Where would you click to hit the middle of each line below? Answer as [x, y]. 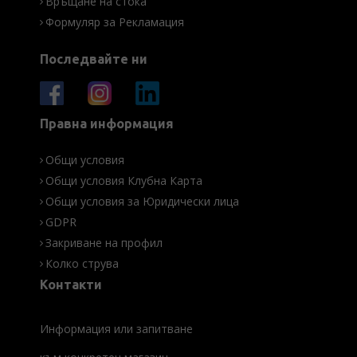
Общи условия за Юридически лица [142, 202]
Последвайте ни [94, 59]
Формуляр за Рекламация [115, 22]
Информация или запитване [116, 329]
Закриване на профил [104, 243]
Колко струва [82, 264]
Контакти [71, 285]
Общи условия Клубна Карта [124, 181]
